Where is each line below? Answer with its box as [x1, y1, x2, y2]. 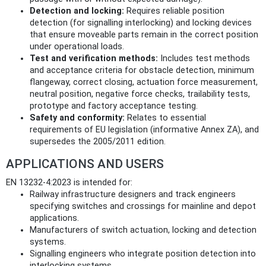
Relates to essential [125, 112, 206, 123]
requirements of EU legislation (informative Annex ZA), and [30, 124, 259, 135]
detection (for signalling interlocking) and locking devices [30, 17, 252, 28]
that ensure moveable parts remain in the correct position [30, 29, 258, 40]
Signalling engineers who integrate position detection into [30, 248, 256, 259]
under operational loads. [30, 41, 124, 52]
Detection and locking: [30, 5, 124, 16]
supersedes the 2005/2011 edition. [30, 136, 166, 147]
